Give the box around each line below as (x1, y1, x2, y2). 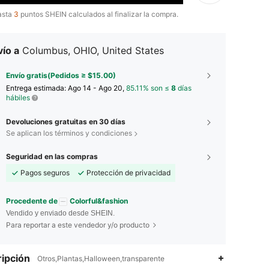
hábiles (6, 93, 30, 103)
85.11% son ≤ (126, 83, 171, 93)
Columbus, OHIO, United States (22, 44, 164, 57)
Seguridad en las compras (6, 152, 98, 162)
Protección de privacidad (86, 168, 171, 178)
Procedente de (6, 196, 58, 206)
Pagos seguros (20, 168, 70, 178)
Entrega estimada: (6, 83, 68, 93)
